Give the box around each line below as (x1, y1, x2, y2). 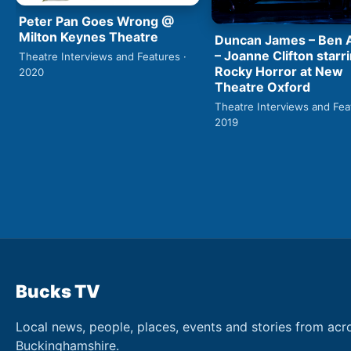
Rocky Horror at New (215, 63, 343, 80)
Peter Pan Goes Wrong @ (19, 13, 174, 29)
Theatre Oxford (215, 79, 310, 96)
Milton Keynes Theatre (19, 28, 158, 45)
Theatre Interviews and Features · (19, 49, 186, 63)
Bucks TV (16, 280, 100, 302)
